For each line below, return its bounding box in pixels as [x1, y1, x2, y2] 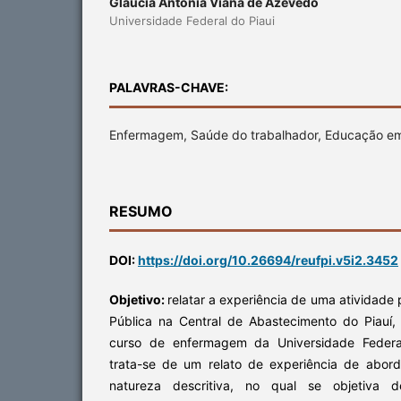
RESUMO [109, 201, 173, 220]
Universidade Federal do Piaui [109, 13, 275, 28]
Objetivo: [109, 291, 168, 307]
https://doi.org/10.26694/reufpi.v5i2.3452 [138, 252, 398, 268]
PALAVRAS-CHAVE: [109, 79, 228, 95]
